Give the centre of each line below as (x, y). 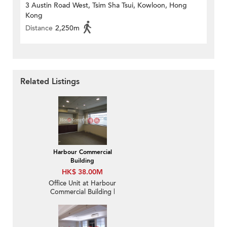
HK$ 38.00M (82, 172)
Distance (39, 28)
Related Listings (50, 82)
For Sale (82, 201)
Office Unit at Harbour (82, 184)
